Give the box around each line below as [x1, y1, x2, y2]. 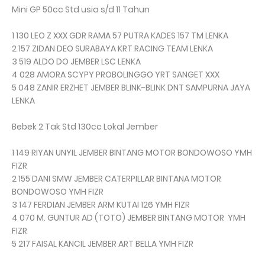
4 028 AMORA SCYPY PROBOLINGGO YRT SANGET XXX [12, 69, 219, 81]
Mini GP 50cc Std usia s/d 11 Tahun [12, 4, 150, 16]
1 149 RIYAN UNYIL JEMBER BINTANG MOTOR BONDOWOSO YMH [12, 147, 252, 159]
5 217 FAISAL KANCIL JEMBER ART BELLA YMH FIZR [12, 238, 193, 250]
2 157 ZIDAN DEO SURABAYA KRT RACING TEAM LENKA [12, 43, 213, 55]
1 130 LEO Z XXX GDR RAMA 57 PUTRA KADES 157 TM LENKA [12, 30, 228, 42]
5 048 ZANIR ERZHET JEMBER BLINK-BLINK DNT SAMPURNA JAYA [12, 82, 250, 94]
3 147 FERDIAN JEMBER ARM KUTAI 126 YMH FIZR [12, 199, 190, 211]
